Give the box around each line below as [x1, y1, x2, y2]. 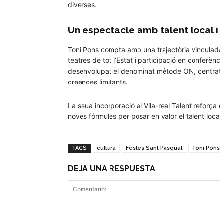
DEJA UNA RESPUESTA [68, 164, 155, 174]
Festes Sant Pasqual [126, 145, 182, 152]
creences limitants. [68, 78, 128, 86]
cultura [97, 145, 116, 152]
